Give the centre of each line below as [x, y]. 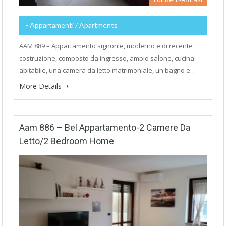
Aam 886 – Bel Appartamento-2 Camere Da [105, 127]
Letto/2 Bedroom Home [67, 141]
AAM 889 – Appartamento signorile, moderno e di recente [106, 46]
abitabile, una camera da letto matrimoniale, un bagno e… [107, 70]
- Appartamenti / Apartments [72, 25]
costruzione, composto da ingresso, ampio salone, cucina [107, 58]
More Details [41, 86]
